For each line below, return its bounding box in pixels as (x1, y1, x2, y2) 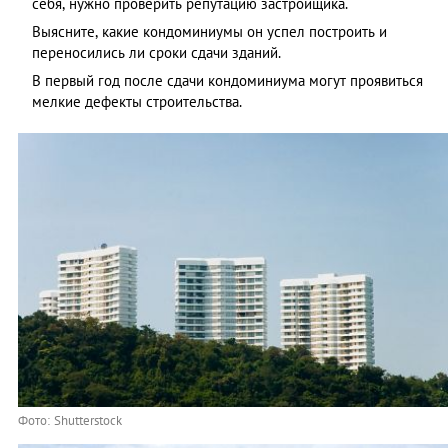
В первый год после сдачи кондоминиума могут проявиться (32, 71, 423, 91)
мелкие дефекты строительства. (32, 92, 242, 112)
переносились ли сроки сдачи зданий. (32, 43, 281, 63)
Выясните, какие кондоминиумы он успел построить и (32, 22, 387, 42)
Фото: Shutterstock (18, 412, 122, 430)
